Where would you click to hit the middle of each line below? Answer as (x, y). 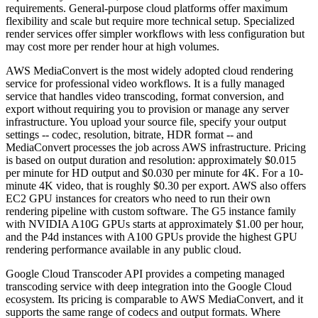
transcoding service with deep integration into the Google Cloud (149, 287)
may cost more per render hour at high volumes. (113, 47)
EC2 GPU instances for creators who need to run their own (138, 199)
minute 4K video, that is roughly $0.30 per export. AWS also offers (156, 186)
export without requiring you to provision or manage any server (147, 109)
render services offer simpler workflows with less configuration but (155, 34)
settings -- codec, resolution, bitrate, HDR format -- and (129, 135)
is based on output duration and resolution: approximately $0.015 (151, 160)
